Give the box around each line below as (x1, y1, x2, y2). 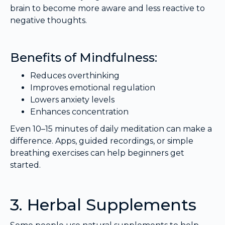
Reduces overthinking (30, 71, 120, 81)
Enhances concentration (30, 107, 129, 117)
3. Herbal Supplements (10, 195, 196, 215)
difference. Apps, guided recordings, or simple (10, 136, 193, 146)
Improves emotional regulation (30, 83, 155, 93)
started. (10, 160, 41, 170)
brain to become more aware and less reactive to (10, 4, 205, 14)
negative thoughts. (10, 16, 87, 26)
